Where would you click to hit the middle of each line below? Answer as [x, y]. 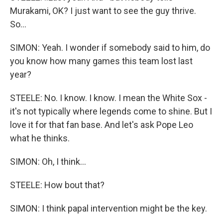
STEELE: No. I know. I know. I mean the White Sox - [109, 98]
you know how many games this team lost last [101, 61]
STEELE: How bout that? [57, 185]
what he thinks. [40, 138]
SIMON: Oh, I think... [48, 162]
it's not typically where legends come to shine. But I [111, 111]
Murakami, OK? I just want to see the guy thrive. [103, 11]
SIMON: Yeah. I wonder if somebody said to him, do [110, 48]
